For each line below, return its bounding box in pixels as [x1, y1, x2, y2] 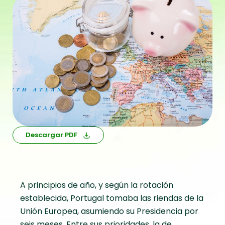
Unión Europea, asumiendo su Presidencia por [20, 205, 198, 217]
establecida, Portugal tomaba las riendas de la [20, 192, 203, 204]
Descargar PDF [26, 130, 77, 140]
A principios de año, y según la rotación [20, 179, 173, 191]
